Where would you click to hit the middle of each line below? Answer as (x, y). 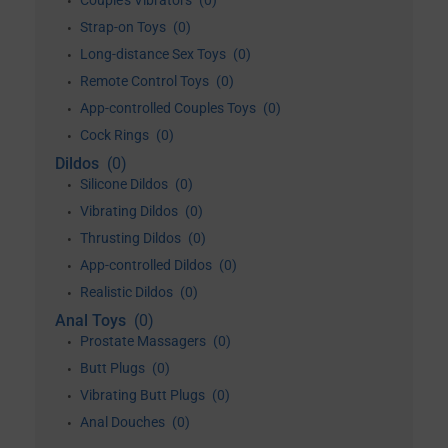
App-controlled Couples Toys (169, 108)
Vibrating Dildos (130, 211)
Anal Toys (92, 320)
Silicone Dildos (125, 184)
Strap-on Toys (124, 27)
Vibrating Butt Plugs (144, 395)
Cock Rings (116, 135)
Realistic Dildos (128, 292)
